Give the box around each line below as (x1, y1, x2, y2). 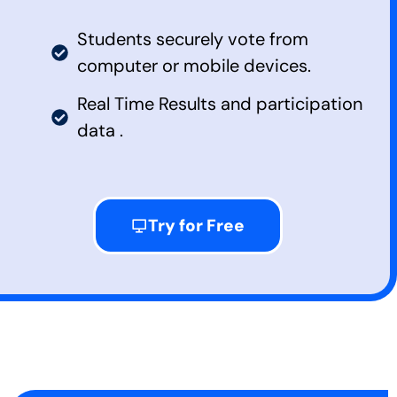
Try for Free (148, 214, 245, 237)
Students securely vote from (76, 27, 308, 51)
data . (76, 119, 123, 143)
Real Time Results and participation (76, 92, 362, 116)
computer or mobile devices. (76, 54, 311, 78)
